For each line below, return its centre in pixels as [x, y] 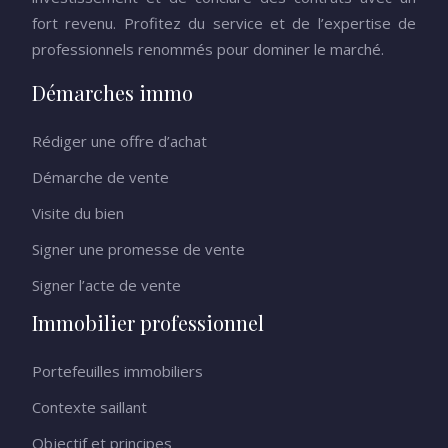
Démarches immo [112, 92]
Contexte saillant [89, 407]
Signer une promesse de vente [138, 249]
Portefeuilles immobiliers [117, 371]
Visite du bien [78, 213]
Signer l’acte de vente [106, 285]
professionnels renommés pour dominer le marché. [208, 49]
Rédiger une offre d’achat [119, 141]
